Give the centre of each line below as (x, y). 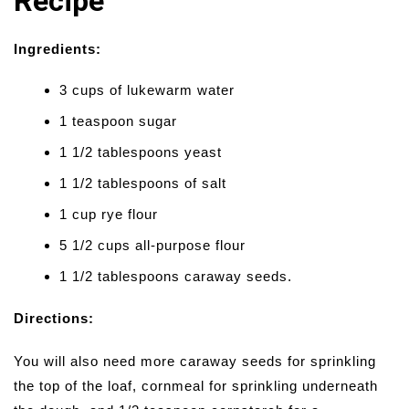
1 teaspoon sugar (118, 121)
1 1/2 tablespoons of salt (143, 184)
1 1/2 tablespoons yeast (141, 152)
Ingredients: (58, 49)
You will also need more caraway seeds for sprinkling (195, 362)
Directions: (54, 319)
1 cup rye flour (109, 215)
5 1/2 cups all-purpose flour (152, 246)
